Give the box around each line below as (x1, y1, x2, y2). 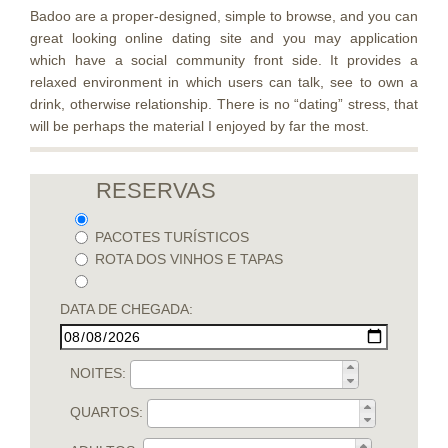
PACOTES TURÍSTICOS (95, 229, 249, 246)
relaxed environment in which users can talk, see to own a (30, 74, 418, 90)
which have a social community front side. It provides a (30, 52, 418, 68)
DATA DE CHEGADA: (60, 300, 193, 317)
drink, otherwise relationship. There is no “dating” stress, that (30, 96, 418, 112)
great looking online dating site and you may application (30, 30, 418, 46)
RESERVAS (96, 178, 216, 203)
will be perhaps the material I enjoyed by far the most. (30, 118, 369, 134)
